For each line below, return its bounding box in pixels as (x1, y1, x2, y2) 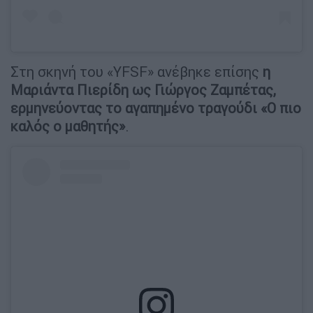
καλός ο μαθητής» (10, 117, 125, 136)
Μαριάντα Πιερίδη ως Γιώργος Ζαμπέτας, (10, 81, 276, 99)
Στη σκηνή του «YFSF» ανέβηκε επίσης (10, 63, 259, 81)
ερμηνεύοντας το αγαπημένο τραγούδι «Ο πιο (10, 99, 301, 117)
